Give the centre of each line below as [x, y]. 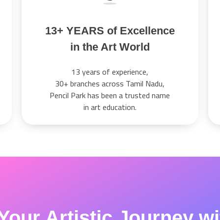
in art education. [110, 107]
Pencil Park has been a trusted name [110, 96]
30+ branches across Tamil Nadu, [110, 84]
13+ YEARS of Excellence [110, 31]
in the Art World [110, 47]
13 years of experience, [110, 72]
